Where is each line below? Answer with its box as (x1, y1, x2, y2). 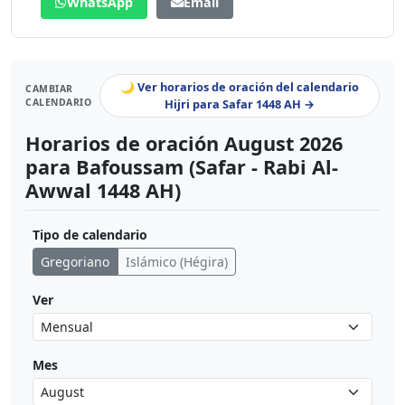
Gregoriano (41, 253, 109, 271)
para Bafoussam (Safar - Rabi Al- (25, 154, 338, 181)
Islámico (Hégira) (126, 253, 228, 271)
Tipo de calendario (33, 226, 147, 244)
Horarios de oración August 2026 (25, 130, 343, 157)
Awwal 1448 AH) (25, 177, 181, 204)
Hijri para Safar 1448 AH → (165, 96, 316, 113)
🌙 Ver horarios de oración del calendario (120, 79, 360, 96)
